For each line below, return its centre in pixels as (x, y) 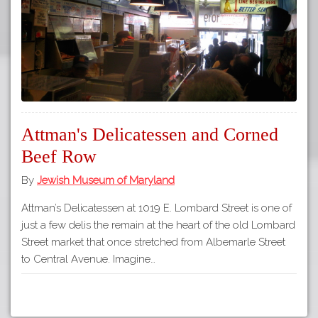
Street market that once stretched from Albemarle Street (153, 242)
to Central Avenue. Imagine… (88, 259)
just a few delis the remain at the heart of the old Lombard (158, 225)
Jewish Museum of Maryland (106, 181)
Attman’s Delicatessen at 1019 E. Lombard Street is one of (157, 208)
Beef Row (59, 156)
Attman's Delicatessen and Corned (150, 134)
